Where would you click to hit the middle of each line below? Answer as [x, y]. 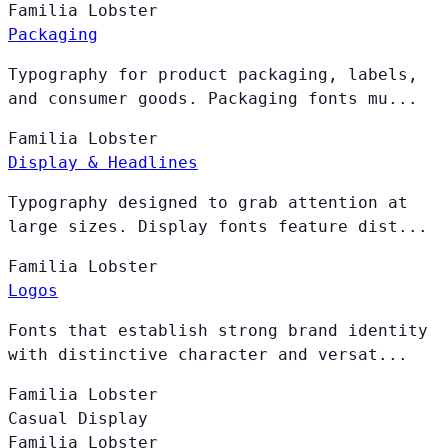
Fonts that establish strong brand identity [218, 330]
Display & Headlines [103, 162]
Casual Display [78, 418]
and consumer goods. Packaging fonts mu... [213, 98]
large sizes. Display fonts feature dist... [218, 226]
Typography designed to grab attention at [208, 202]
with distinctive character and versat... [208, 354]
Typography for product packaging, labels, [213, 74]
